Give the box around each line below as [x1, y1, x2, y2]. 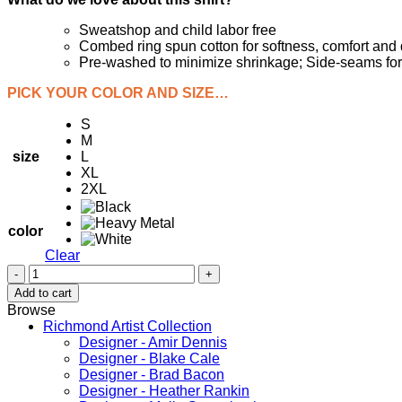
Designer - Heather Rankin [79, 382, 249, 398]
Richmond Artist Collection [43, 318, 212, 334]
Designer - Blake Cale [79, 350, 220, 366]
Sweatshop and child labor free [79, 22, 276, 38]
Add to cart [14, 285, 72, 300]
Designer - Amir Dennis [79, 334, 227, 350]
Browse [7, 301, 56, 318]
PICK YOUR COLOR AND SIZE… [7, 84, 229, 100]
